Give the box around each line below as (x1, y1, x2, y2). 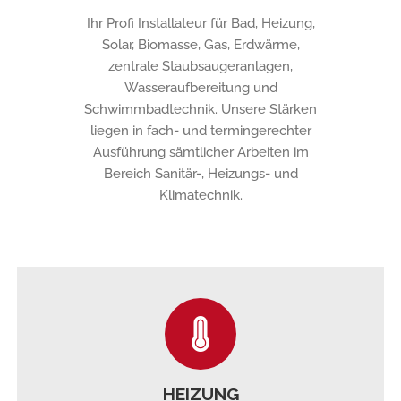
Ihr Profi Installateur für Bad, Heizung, (86, 15, 315, 32)
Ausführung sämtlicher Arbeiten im (92, 144, 309, 161)
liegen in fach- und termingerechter (90, 123, 311, 140)
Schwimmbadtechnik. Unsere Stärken (84, 101, 317, 118)
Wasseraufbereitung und (124, 80, 277, 97)
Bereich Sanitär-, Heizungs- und (103, 166, 298, 183)
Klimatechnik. (158, 187, 243, 204)
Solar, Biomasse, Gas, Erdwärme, (101, 37, 300, 54)
